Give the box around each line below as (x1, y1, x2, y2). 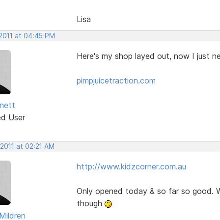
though (76, 198, 105, 208)
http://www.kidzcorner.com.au (76, 161, 186, 171)
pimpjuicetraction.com (76, 75, 156, 85)
